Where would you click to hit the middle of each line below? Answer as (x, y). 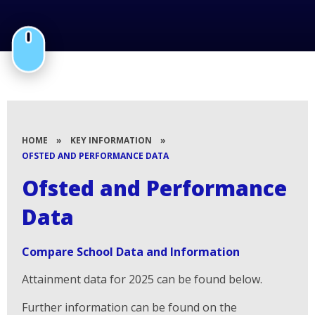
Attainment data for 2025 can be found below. (142, 279)
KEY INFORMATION (111, 140)
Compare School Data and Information (131, 251)
